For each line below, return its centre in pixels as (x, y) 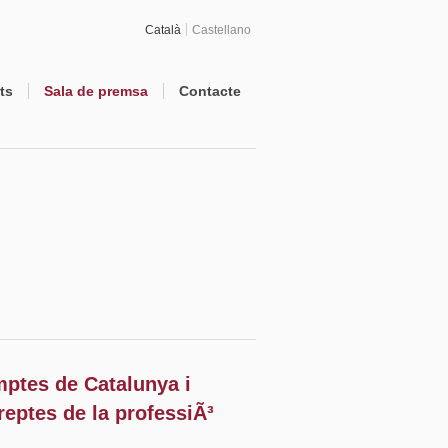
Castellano (221, 29)
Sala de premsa (96, 91)
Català (163, 29)
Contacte (210, 91)
